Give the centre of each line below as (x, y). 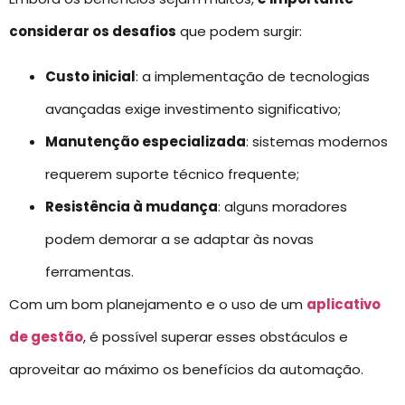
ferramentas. (89, 272)
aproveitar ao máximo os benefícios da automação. (186, 370)
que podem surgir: (239, 31)
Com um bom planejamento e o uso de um (158, 305)
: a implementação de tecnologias (253, 77)
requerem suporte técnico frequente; (172, 174)
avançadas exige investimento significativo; (193, 109)
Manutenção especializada (146, 142)
